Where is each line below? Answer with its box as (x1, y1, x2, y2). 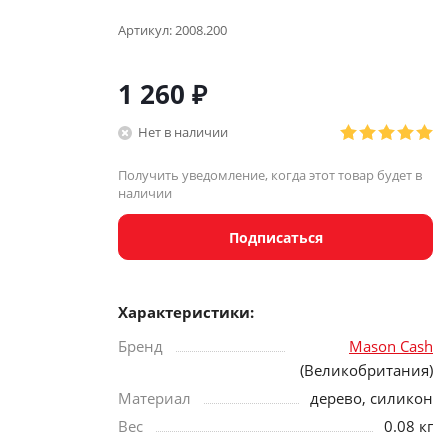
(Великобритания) (300, 360, 433, 380)
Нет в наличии (138, 122, 228, 141)
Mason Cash (349, 336, 433, 356)
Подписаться (228, 228, 323, 247)
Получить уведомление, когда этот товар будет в (118, 166, 422, 184)
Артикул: (118, 21, 172, 39)
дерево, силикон (310, 388, 433, 408)
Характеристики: (118, 302, 254, 322)
